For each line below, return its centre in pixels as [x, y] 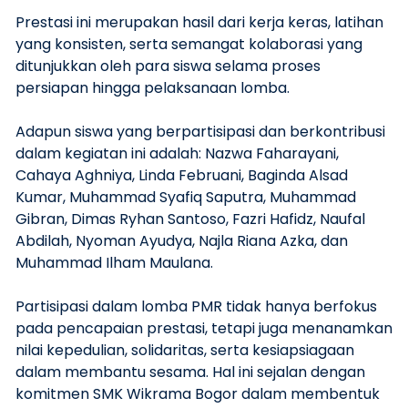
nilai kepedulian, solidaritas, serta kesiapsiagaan [185, 351]
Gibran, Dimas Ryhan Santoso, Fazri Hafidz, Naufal [190, 219]
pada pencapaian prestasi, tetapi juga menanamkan [204, 329]
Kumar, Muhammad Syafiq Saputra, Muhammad [186, 198]
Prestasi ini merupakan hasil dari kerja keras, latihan [199, 23]
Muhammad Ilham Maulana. [114, 263]
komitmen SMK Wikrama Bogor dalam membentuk [198, 394]
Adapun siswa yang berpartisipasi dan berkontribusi [200, 132]
